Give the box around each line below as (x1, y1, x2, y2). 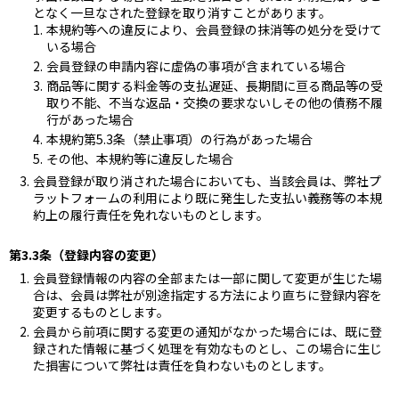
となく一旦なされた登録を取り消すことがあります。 (33, 3, 331, 21)
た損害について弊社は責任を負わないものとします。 (33, 355, 331, 374)
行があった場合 (46, 110, 134, 128)
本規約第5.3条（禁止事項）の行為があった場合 (46, 129, 313, 148)
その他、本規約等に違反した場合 (46, 149, 233, 167)
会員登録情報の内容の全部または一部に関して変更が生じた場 (33, 268, 382, 287)
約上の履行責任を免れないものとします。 (33, 205, 269, 224)
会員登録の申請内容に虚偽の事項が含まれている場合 (46, 56, 346, 75)
